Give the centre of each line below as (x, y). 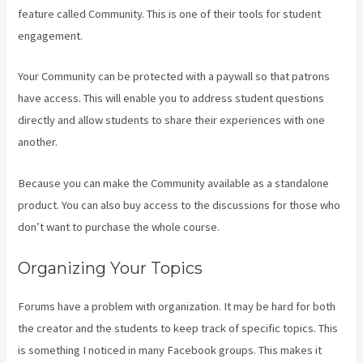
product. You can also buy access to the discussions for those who (179, 205)
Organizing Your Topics (111, 268)
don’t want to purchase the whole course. (119, 226)
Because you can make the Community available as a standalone (174, 183)
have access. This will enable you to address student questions (171, 98)
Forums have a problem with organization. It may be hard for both (177, 306)
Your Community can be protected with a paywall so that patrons (174, 77)
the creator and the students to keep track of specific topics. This (178, 328)
